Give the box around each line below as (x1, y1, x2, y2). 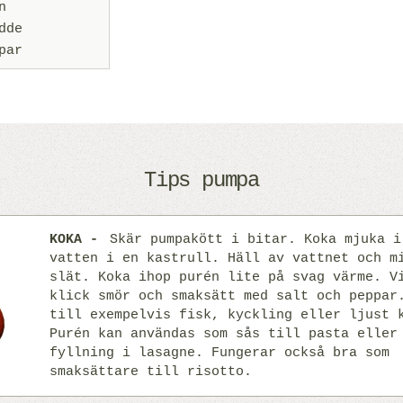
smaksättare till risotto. (49, 364, 252, 380)
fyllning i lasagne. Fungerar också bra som (49, 345, 390, 361)
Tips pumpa (144, 168, 259, 193)
